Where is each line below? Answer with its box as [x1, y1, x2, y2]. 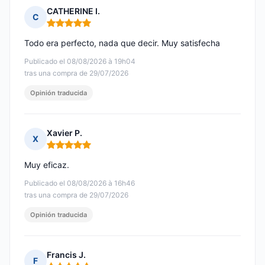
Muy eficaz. [24, 160, 69, 170]
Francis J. [47, 250, 86, 260]
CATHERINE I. [47, 6, 100, 17]
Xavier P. [47, 128, 82, 138]
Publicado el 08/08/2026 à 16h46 [24, 179, 135, 188]
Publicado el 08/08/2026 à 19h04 [24, 57, 135, 66]
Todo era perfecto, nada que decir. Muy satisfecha [24, 38, 220, 49]
